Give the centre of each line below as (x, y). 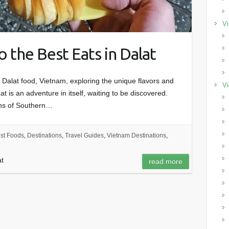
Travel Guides (84, 135)
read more (166, 161)
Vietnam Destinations (136, 135)
